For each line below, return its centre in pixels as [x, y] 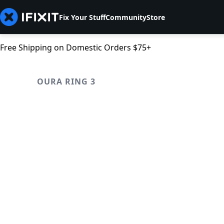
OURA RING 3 [66, 81]
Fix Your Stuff [82, 17]
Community [126, 17]
